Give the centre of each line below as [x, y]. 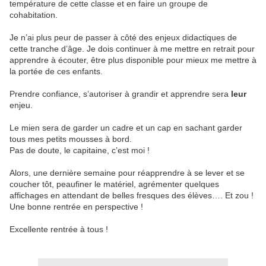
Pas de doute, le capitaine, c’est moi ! [80, 151]
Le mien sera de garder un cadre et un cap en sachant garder [126, 128]
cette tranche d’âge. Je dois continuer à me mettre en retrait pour [132, 49]
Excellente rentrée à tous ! [59, 229]
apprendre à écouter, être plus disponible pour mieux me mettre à [133, 60]
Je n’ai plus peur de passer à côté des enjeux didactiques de [123, 38]
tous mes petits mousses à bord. [73, 139]
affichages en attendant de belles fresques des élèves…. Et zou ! [132, 196]
